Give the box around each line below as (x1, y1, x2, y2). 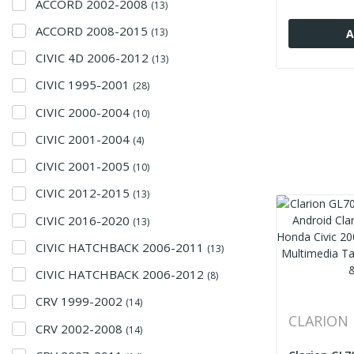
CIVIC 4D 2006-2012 (36, 50, 152, 66)
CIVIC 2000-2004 (36, 104, 133, 120)
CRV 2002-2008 (36, 320, 126, 337)
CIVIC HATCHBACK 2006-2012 (36, 266, 207, 282)
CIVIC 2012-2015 (36, 185, 133, 201)
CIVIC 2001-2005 (36, 158, 133, 174)
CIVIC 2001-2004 (36, 130, 133, 147)
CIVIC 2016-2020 (36, 212, 133, 228)
